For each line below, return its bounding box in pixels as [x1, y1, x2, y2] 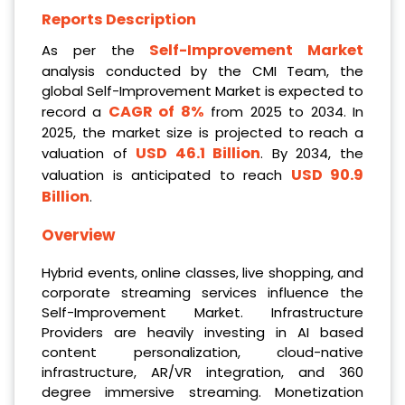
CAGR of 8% [108, 100, 204, 122]
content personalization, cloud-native [42, 342, 363, 362]
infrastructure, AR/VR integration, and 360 [42, 362, 363, 381]
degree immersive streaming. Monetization [42, 381, 363, 401]
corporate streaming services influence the [42, 282, 363, 302]
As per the [42, 40, 150, 60]
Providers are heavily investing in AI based [42, 322, 363, 342]
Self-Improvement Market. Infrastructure [42, 302, 363, 322]
